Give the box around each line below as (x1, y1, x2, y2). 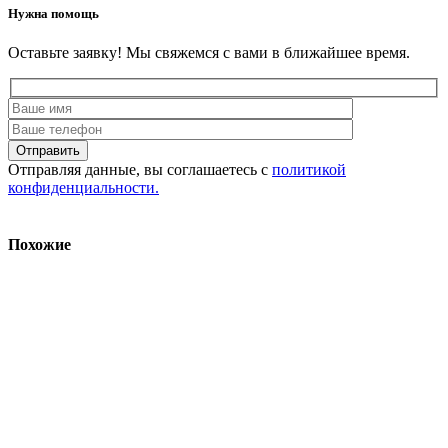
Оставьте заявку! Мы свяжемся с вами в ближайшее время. (8, 44, 410, 62)
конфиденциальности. (8, 178, 159, 196)
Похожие (8, 236, 71, 254)
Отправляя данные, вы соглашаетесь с (8, 160, 272, 178)
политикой (272, 160, 346, 178)
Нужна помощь (8, 6, 99, 22)
